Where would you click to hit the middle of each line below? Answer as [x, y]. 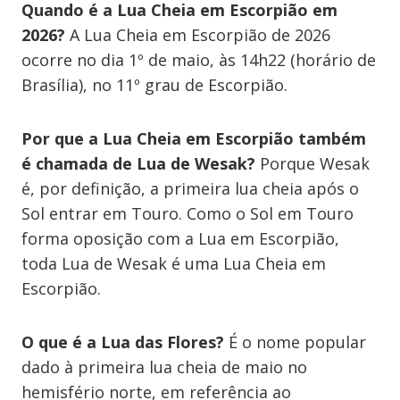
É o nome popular [295, 342]
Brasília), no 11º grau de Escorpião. [154, 84]
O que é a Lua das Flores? [123, 342]
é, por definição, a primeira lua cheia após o [190, 188]
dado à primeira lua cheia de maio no [164, 367]
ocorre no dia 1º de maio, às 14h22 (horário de [199, 59]
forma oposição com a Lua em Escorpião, [180, 238]
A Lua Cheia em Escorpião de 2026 [198, 34]
